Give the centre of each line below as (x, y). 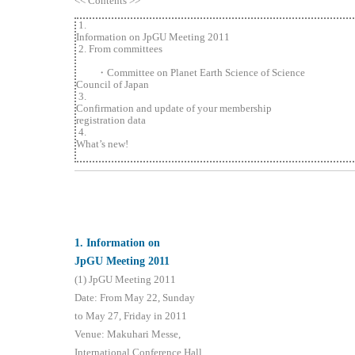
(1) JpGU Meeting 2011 (126, 280)
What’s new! (103, 144)
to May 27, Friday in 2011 (131, 316)
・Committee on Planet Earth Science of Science (191, 73)
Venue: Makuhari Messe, (128, 334)
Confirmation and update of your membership (174, 109)
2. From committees (120, 49)
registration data (111, 120)
